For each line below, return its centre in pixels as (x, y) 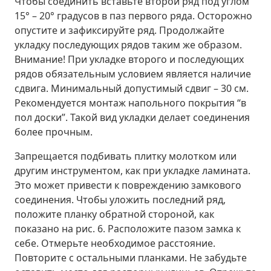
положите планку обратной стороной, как (114, 214)
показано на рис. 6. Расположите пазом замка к (128, 229)
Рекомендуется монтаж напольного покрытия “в (130, 103)
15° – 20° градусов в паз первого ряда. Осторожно (133, 16)
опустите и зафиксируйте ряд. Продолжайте (119, 31)
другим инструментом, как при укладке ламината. (132, 171)
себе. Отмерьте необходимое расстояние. (115, 243)
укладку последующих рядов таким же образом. (128, 45)
